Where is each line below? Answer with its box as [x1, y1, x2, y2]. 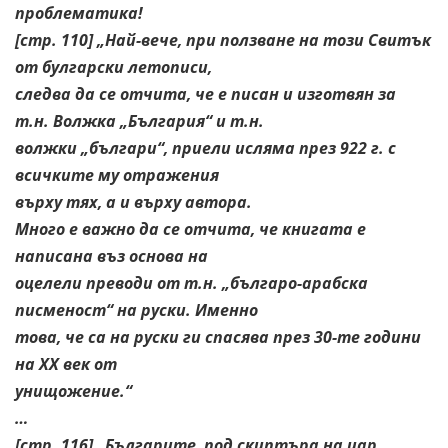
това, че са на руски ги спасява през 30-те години [15, 325, 421, 348]
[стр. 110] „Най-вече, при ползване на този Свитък [15, 28, 431, 51]
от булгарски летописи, [15, 55, 212, 78]
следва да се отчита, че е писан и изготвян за [15, 82, 396, 105]
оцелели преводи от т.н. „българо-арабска [15, 271, 368, 294]
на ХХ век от [15, 352, 117, 375]
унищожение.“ [15, 379, 132, 402]
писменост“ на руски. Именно [15, 298, 258, 321]
